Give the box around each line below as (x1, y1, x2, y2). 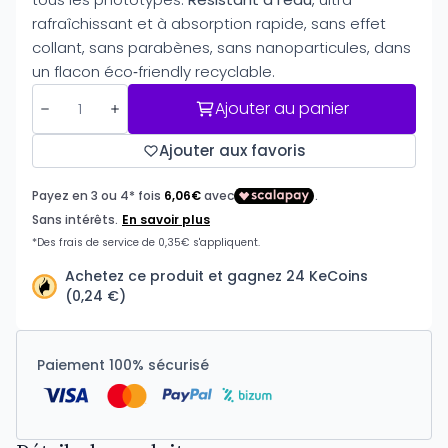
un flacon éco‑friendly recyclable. (32, 61, 275, 82)
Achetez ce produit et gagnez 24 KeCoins (65, 266, 368, 286)
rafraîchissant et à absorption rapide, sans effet (32, 13, 386, 34)
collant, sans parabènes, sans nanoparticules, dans (32, 37, 411, 58)
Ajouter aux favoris (158, 140, 306, 161)
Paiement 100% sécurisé (37, 355, 209, 375)
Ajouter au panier (215, 97, 349, 120)
